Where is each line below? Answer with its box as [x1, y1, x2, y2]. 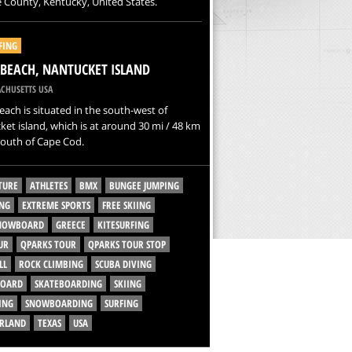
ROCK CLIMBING [18, 257, 83, 271]
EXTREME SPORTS [21, 198, 90, 212]
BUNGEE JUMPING [108, 178, 179, 192]
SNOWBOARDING [24, 296, 93, 310]
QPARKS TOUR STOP [87, 237, 166, 251]
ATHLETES [29, 178, 68, 192]
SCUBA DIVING [94, 257, 152, 271]
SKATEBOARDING [34, 277, 102, 291]
